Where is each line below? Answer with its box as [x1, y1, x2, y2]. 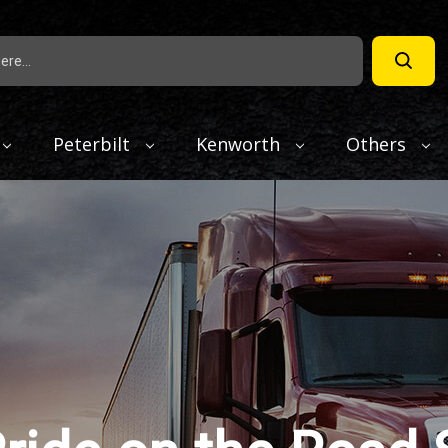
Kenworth [196, 131, 285, 156]
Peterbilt [53, 131, 136, 156]
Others [345, 131, 411, 156]
